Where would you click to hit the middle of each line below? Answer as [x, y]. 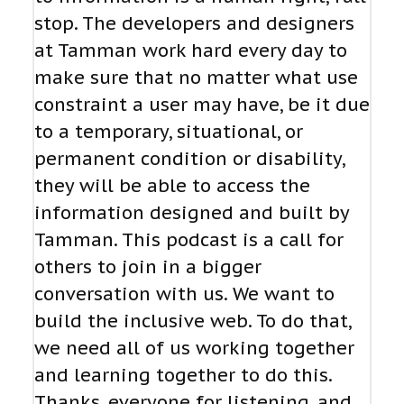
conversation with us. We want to [184, 294]
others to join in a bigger [148, 267]
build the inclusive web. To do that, [193, 321]
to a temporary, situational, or [169, 132]
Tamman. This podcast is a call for [189, 240]
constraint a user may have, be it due [202, 105]
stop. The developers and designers [194, 24]
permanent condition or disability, [189, 159]
